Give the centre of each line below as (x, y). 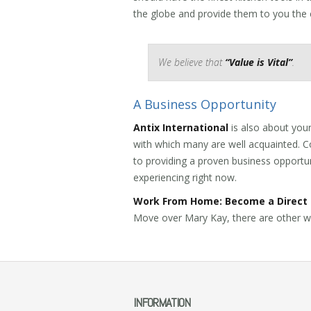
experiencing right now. (185, 177)
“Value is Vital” (259, 62)
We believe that (192, 62)
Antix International (181, 127)
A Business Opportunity (205, 104)
